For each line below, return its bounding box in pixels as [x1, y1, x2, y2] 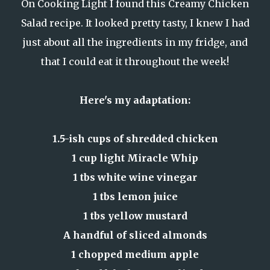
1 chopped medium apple [71, 248, 199, 260]
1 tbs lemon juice [92, 190, 178, 202]
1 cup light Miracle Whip [72, 152, 198, 164]
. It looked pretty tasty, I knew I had [80, 17, 250, 29]
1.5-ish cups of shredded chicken [52, 133, 218, 145]
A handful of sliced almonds [63, 229, 207, 241]
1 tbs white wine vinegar [73, 171, 197, 183]
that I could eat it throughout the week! [41, 55, 229, 67]
